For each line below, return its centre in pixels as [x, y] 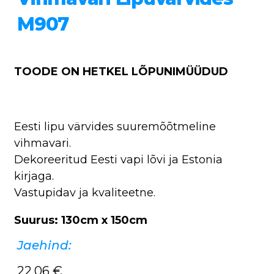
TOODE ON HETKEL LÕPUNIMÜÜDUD [121, 71]
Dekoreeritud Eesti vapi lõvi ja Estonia [118, 159]
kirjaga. [34, 176]
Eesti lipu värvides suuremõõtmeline [115, 126]
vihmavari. [43, 143]
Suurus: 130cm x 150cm [81, 220]
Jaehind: [44, 245]
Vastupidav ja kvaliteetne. [85, 192]
